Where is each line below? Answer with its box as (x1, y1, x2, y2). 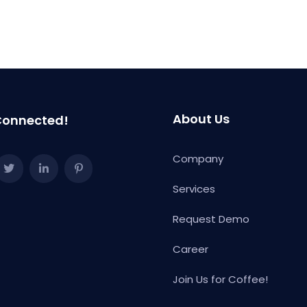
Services (173, 182, 215, 196)
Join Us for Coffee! (173, 272, 268, 286)
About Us (173, 110, 230, 127)
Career (173, 242, 208, 256)
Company (173, 151, 223, 166)
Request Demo (173, 212, 249, 226)
